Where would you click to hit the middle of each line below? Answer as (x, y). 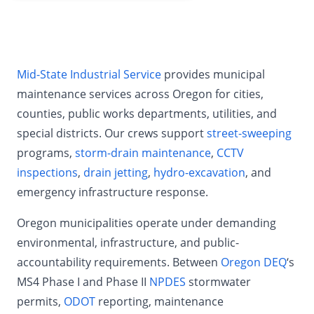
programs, (46, 153)
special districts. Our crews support (112, 133)
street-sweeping (249, 133)
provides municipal (213, 74)
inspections (47, 172)
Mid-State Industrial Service (89, 74)
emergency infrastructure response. (112, 192)
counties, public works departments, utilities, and (147, 114)
